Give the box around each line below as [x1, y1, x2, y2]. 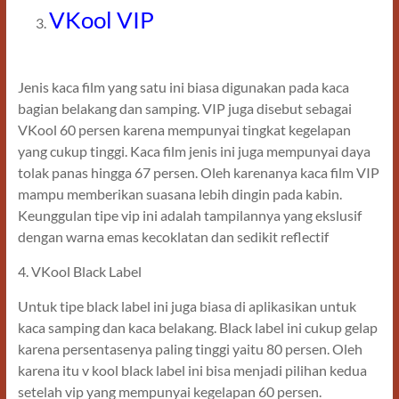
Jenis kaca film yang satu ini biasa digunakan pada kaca [17, 78, 349, 96]
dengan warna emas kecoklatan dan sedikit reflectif [17, 228, 329, 246]
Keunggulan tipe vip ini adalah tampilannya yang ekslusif [17, 207, 362, 224]
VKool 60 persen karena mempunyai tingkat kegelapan [17, 121, 351, 139]
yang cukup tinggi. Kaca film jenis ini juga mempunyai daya [17, 142, 370, 160]
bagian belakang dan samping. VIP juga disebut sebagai [17, 100, 352, 118]
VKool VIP [48, 5, 154, 35]
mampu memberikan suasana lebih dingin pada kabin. [17, 185, 342, 203]
